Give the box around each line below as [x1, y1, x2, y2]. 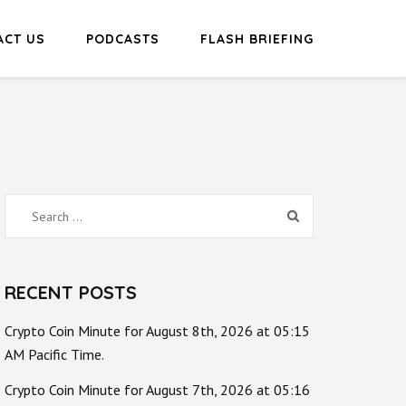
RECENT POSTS [5, 280, 137, 304]
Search [17, 203, 63, 225]
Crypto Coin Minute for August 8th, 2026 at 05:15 [5, 321, 310, 340]
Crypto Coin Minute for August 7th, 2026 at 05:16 [5, 380, 310, 399]
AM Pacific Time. [5, 344, 104, 363]
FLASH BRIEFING [200, 30, 314, 47]
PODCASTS [86, 30, 159, 47]
